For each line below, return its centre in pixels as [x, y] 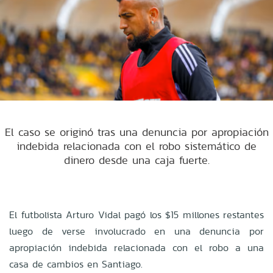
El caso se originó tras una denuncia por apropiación [136, 132]
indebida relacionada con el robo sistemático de [136, 146]
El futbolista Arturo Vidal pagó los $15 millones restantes [136, 214]
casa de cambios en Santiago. [76, 264]
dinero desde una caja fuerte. [136, 160]
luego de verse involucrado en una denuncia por [136, 231]
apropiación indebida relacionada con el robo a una [136, 247]
